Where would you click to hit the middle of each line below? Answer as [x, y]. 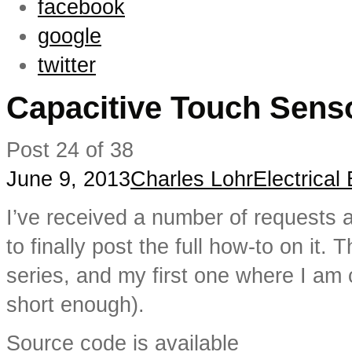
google [70, 36]
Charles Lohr [192, 179]
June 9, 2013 [68, 179]
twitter [67, 65]
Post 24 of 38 [70, 150]
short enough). [75, 304]
